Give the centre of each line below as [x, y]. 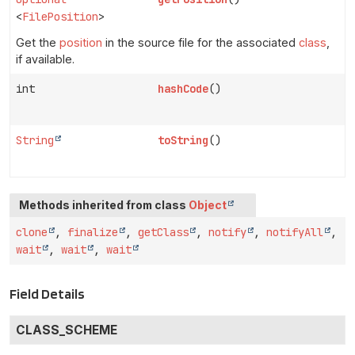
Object [208, 205]
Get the [38, 42]
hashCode [183, 88]
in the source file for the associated [200, 42]
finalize [93, 232]
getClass [163, 232]
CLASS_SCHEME [67, 330]
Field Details [47, 293]
